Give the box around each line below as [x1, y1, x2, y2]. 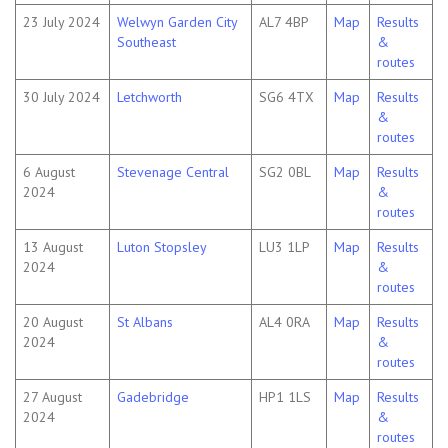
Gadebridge [117, 388, 189, 407]
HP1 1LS [259, 388, 311, 407]
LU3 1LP [259, 238, 310, 257]
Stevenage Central [117, 163, 229, 182]
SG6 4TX [259, 88, 314, 107]
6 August [23, 163, 75, 182]
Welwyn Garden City [117, 13, 237, 32]
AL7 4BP [259, 13, 309, 32]
